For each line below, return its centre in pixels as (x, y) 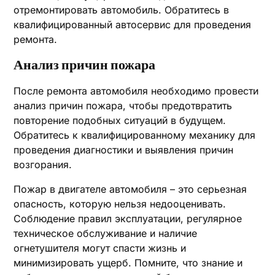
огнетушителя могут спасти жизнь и (100, 248)
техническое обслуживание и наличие (106, 233)
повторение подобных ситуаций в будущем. (120, 120)
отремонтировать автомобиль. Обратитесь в (122, 10)
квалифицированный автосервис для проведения (133, 25)
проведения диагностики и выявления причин (124, 150)
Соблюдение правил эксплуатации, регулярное (128, 219)
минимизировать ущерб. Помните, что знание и (128, 263)
